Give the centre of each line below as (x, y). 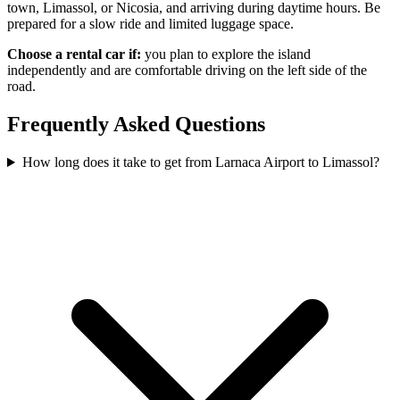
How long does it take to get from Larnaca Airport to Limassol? (200, 162)
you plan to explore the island (226, 54)
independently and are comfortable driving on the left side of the (187, 71)
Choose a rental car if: (74, 54)
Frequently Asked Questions (136, 125)
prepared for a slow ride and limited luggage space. (150, 24)
